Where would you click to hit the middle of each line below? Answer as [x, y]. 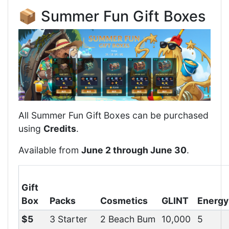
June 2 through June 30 [134, 150]
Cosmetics [124, 201]
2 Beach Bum [128, 219]
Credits [60, 129]
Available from [50, 150]
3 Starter [68, 219]
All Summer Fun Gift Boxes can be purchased [113, 115]
